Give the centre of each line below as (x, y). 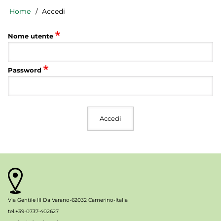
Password (25, 70)
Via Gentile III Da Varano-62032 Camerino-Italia (69, 200)
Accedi (53, 11)
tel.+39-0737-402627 (34, 211)
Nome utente (31, 36)
